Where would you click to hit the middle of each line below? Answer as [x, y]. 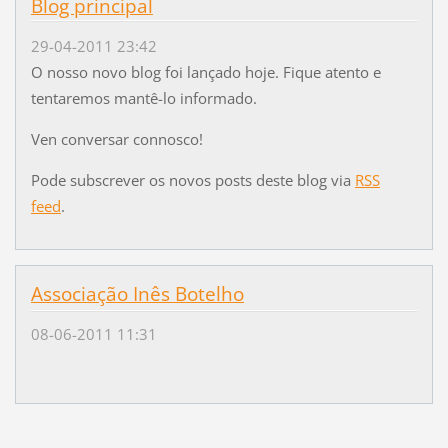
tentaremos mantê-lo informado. [143, 97]
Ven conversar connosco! [116, 138]
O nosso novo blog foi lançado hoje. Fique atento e [205, 71]
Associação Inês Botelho [137, 293]
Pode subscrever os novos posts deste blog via [192, 179]
